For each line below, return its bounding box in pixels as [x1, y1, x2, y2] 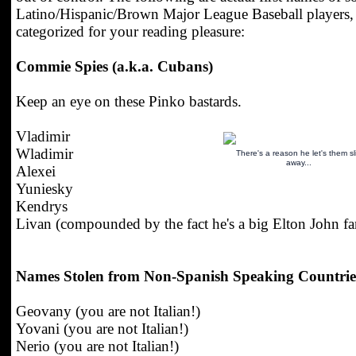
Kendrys [16, 198, 68, 215]
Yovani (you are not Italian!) [16, 320, 188, 337]
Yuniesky [16, 180, 73, 197]
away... [286, 158, 311, 167]
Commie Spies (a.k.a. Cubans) [16, 58, 213, 75]
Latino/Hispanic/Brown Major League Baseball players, [16, 6, 354, 22]
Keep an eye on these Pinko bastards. [16, 93, 242, 110]
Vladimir [16, 128, 70, 145]
